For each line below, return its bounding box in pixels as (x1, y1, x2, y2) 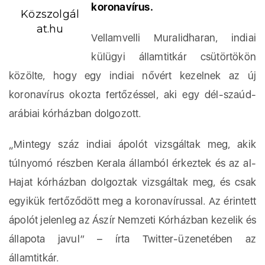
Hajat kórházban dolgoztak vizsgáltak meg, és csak (9, 176, 256, 188)
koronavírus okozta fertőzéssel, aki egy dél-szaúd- (9, 88, 256, 101)
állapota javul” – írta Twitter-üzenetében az (9, 232, 256, 245)
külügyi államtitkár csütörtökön (91, 50, 256, 63)
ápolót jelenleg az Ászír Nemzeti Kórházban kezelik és (9, 214, 256, 226)
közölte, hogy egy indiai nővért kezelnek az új (9, 69, 256, 82)
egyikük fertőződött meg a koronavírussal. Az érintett (9, 195, 256, 207)
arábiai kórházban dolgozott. (9, 107, 141, 119)
